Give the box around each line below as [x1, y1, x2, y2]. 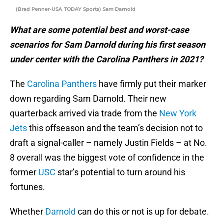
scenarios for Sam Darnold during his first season [10, 39, 205, 50]
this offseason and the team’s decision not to [27, 123, 203, 134]
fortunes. [10, 182, 45, 192]
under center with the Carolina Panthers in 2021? [10, 54, 203, 65]
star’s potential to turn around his [55, 167, 185, 178]
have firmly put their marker [97, 79, 206, 89]
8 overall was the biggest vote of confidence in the [10, 152, 204, 163]
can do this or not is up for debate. [76, 206, 209, 217]
